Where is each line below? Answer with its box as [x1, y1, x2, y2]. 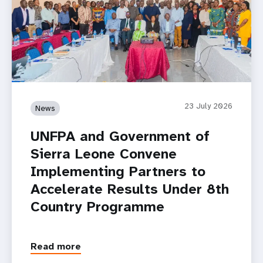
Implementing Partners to [31, 161, 205, 181]
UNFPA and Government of [31, 126, 210, 146]
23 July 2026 [184, 100, 232, 111]
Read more [31, 240, 81, 253]
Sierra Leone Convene [31, 144, 177, 163]
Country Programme [31, 197, 164, 216]
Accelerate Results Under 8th [31, 179, 229, 198]
